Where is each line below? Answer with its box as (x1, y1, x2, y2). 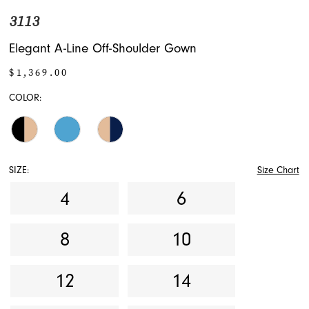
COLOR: (9, 92, 42, 104)
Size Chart (257, 164, 299, 176)
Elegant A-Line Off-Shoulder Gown (9, 41, 197, 57)
